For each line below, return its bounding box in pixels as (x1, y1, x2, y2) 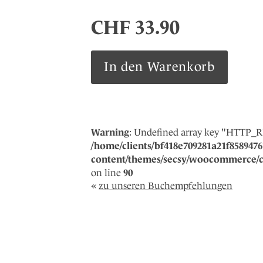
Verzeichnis (90, 50, 155, 66)
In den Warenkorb (104, 59, 215, 75)
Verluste (90, 85, 137, 100)
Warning (91, 127, 129, 138)
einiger (90, 68, 130, 83)
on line (91, 167, 123, 179)
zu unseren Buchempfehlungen (99, 180, 232, 192)
